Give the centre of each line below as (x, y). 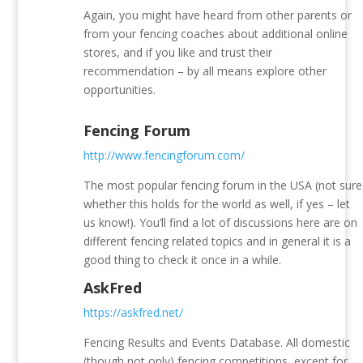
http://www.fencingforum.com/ (164, 156)
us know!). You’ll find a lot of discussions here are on (221, 223)
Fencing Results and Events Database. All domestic (217, 343)
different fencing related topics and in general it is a (218, 241)
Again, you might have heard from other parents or (218, 15)
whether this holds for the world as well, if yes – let (217, 204)
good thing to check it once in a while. (183, 260)
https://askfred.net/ (134, 313)
